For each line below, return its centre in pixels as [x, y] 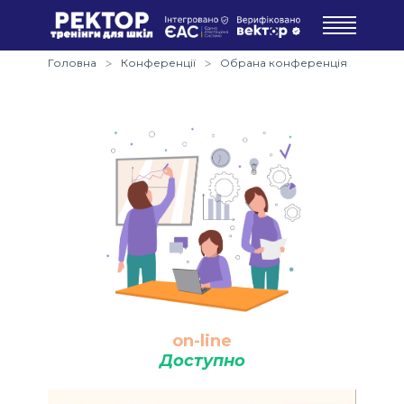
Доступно [202, 360]
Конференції [158, 63]
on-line [202, 340]
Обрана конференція [284, 63]
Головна [72, 63]
